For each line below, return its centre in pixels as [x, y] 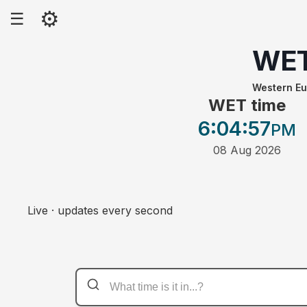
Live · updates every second [100, 211]
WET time [247, 106]
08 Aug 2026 [247, 150]
